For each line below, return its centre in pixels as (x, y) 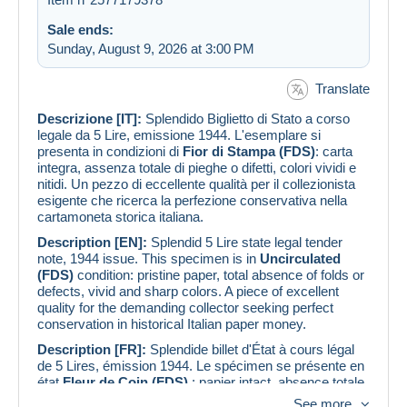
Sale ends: (80, 29)
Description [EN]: (92, 243)
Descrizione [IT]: (89, 119)
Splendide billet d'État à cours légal (250, 350)
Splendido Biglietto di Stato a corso (246, 119)
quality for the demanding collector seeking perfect (185, 308)
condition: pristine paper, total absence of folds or (219, 275)
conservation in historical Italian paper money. (172, 324)
